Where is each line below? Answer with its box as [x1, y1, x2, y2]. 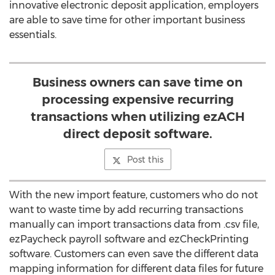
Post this [126, 154, 163, 165]
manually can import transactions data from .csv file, [9, 219, 259, 230]
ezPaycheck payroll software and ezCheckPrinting [9, 233, 249, 245]
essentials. [9, 29, 56, 41]
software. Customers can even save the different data [9, 248, 258, 260]
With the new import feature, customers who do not [9, 189, 258, 201]
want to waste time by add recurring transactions [9, 204, 243, 215]
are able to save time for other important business [9, 14, 245, 26]
